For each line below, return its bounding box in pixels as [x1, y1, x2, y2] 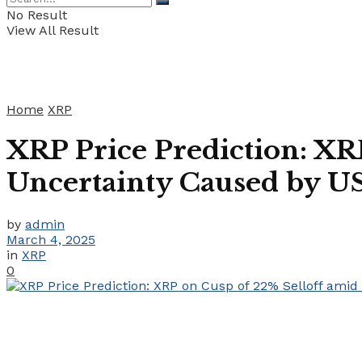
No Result [6, 7, 67, 23]
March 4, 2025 [6, 231, 95, 247]
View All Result [6, 23, 99, 38]
